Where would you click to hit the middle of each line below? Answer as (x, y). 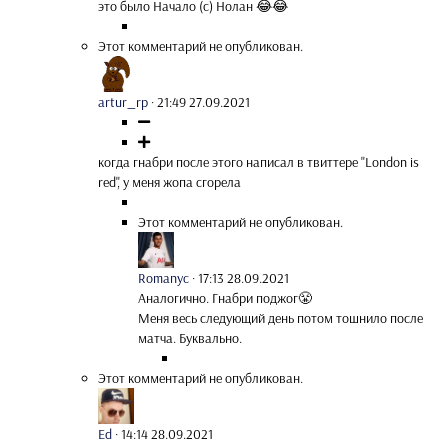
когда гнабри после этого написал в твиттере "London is (258, 161)
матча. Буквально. (190, 337)
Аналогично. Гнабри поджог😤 (225, 297)
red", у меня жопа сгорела (169, 181)
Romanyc (163, 277)
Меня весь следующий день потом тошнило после (280, 317)
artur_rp (123, 101)
